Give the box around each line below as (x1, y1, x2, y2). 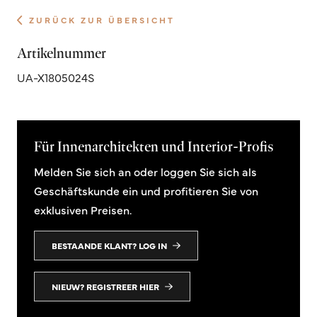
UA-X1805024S (17, 69, 94, 85)
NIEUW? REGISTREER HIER (52, 280, 159, 292)
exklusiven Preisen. (34, 201, 132, 217)
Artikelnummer (17, 44, 106, 62)
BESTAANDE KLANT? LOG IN (52, 239, 167, 251)
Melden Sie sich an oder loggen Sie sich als (34, 163, 257, 179)
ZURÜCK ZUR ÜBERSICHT (29, 13, 175, 25)
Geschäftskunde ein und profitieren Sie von (34, 182, 258, 198)
